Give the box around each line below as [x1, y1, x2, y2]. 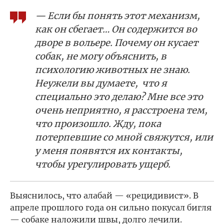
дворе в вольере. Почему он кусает [35, 36, 198, 48]
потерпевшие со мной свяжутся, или [35, 131, 213, 143]
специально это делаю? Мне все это [35, 90, 203, 102]
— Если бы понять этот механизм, [35, 9, 200, 21]
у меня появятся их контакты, [35, 144, 182, 156]
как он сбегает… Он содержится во [35, 23, 197, 35]
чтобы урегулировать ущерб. [35, 158, 170, 170]
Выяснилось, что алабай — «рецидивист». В [10, 190, 198, 200]
